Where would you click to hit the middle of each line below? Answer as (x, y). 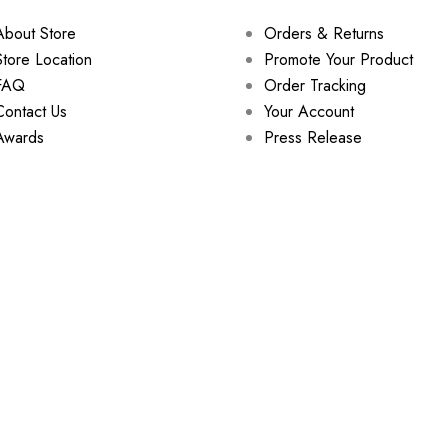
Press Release (313, 138)
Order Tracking (315, 86)
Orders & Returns (324, 34)
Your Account (309, 112)
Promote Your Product (338, 60)
